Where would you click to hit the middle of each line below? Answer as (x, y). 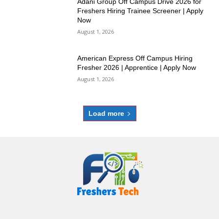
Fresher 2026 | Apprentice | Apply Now (137, 68)
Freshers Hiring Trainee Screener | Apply (141, 11)
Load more (106, 113)
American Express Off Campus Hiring (135, 58)
